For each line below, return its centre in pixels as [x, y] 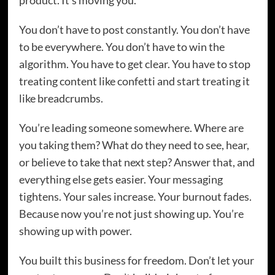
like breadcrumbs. [61, 99]
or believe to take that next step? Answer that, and [137, 162]
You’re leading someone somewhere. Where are [131, 128]
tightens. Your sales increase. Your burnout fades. [135, 197]
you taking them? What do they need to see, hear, [134, 145]
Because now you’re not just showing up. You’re [131, 214]
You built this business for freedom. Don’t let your [136, 261]
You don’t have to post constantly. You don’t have [134, 30]
